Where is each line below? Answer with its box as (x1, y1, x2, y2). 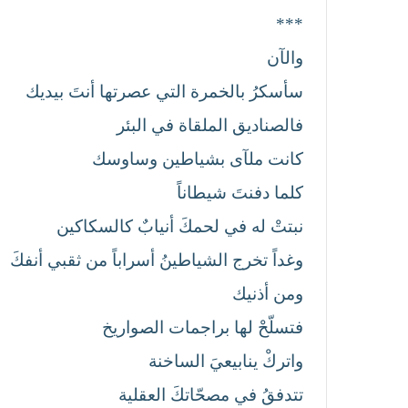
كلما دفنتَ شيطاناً (177, 182, 303, 202)
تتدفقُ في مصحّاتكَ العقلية (118, 384, 303, 404)
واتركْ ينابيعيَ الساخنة (148, 351, 303, 371)
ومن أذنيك (232, 283, 303, 303)
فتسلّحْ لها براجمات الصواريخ (102, 317, 303, 337)
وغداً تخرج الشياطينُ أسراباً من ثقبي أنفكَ (10, 250, 303, 270)
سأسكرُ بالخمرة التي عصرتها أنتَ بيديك (25, 81, 303, 101)
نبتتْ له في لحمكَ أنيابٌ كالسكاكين (56, 216, 303, 236)
